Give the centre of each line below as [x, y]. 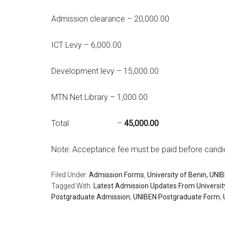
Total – [87, 123]
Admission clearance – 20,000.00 [110, 19]
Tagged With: [72, 186]
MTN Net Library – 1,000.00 [99, 97]
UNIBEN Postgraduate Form [177, 197]
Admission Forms [117, 175]
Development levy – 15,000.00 [105, 71]
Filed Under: [70, 175]
